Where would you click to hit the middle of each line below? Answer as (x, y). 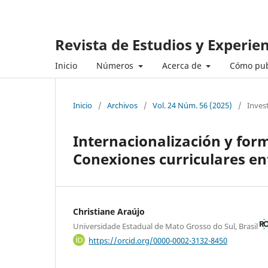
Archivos (122, 105)
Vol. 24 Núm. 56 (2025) (192, 105)
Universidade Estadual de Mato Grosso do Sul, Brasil (166, 226)
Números (116, 65)
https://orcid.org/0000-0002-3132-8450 (158, 240)
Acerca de (183, 65)
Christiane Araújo (109, 211)
